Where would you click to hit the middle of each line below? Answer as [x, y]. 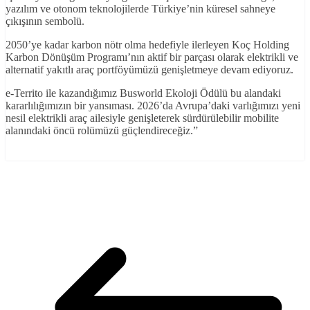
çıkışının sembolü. [45, 21]
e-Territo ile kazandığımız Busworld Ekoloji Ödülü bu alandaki [143, 93]
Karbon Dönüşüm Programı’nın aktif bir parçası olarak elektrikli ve [152, 57]
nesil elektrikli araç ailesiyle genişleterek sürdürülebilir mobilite [142, 118]
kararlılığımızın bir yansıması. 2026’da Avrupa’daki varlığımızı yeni [153, 105]
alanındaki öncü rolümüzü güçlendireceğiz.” [102, 130]
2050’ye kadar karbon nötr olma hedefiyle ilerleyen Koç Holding [147, 44]
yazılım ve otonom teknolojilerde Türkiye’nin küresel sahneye [140, 8]
